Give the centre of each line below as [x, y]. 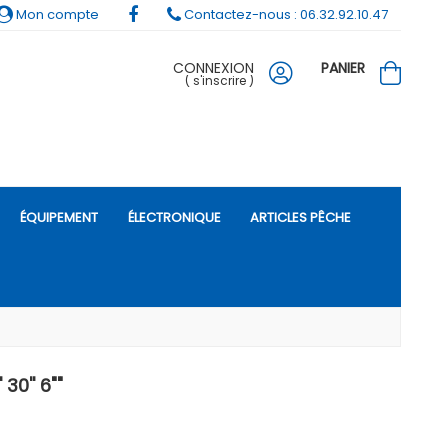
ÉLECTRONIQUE [174, 217]
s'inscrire [219, 80]
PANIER [343, 68]
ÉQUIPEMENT [59, 217]
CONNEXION [213, 68]
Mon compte [56, 14]
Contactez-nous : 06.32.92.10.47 [284, 14]
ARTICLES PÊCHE [300, 217]
